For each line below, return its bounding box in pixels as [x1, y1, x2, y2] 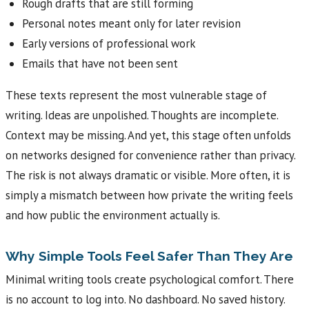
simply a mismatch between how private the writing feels [6, 188, 293, 203]
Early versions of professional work [21, 36, 196, 52]
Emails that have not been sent [21, 56, 178, 72]
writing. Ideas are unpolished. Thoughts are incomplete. [6, 108, 278, 123]
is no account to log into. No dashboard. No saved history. [6, 291, 285, 307]
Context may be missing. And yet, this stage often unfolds [6, 128, 291, 143]
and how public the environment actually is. [6, 208, 220, 223]
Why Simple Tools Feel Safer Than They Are [6, 248, 293, 264]
